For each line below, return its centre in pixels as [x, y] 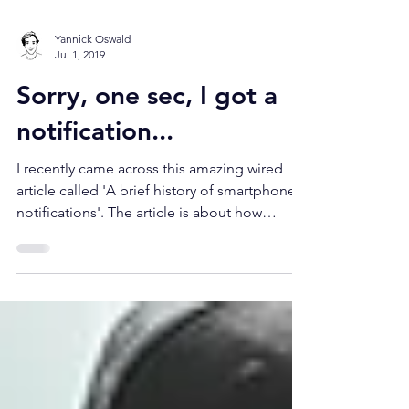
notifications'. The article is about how [139, 294]
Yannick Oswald [93, 121]
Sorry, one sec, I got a [147, 177]
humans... [47, 316]
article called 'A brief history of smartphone [156, 273]
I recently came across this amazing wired [150, 251]
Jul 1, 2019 [80, 136]
